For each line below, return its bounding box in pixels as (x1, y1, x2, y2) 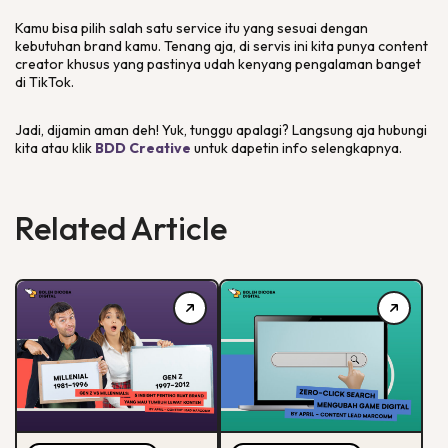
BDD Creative (95, 139, 191, 157)
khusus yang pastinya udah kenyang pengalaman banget (64, 55, 421, 73)
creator (15, 55, 64, 73)
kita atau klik (15, 139, 95, 157)
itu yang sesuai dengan (225, 19, 368, 37)
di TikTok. (15, 73, 77, 91)
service (176, 19, 225, 37)
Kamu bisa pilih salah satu (15, 19, 176, 37)
